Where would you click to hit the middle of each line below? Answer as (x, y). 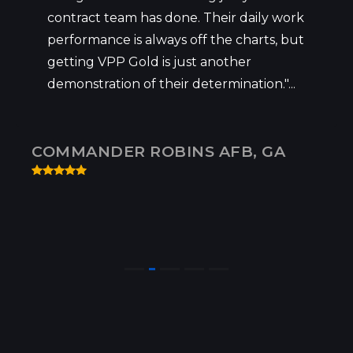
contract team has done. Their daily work (176, 17)
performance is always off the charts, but (176, 39)
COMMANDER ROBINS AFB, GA (158, 151)
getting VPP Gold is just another (149, 61)
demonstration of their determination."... (171, 84)
